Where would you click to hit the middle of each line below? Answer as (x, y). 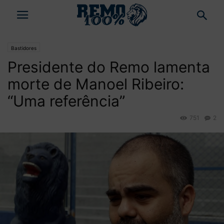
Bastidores (24, 48)
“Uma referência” (66, 101)
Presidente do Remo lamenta (109, 67)
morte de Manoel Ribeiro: (96, 84)
